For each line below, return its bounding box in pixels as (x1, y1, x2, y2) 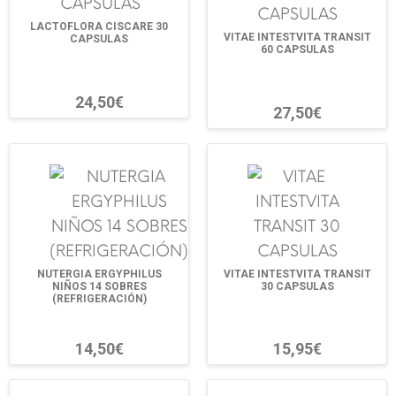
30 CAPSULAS (260, 279, 334, 293)
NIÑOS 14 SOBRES (51, 279, 147, 293)
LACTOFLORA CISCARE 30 (30, 20, 168, 34)
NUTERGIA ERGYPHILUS (36, 267, 162, 280)
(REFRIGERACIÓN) (51, 292, 147, 305)
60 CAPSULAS (260, 43, 334, 57)
